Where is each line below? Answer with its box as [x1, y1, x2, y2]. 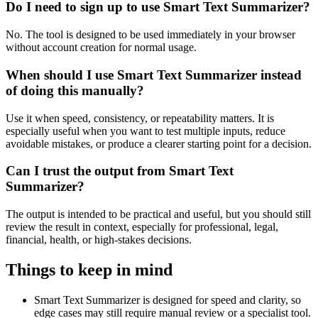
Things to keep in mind [6, 260, 172, 279]
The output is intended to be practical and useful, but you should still [6, 207, 311, 220]
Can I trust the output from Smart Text [6, 163, 234, 179]
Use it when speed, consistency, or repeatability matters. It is [6, 111, 274, 124]
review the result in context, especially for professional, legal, [6, 220, 278, 233]
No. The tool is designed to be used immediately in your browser [6, 28, 295, 41]
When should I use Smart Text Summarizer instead [6, 67, 302, 82]
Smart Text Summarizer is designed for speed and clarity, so [34, 293, 301, 306]
